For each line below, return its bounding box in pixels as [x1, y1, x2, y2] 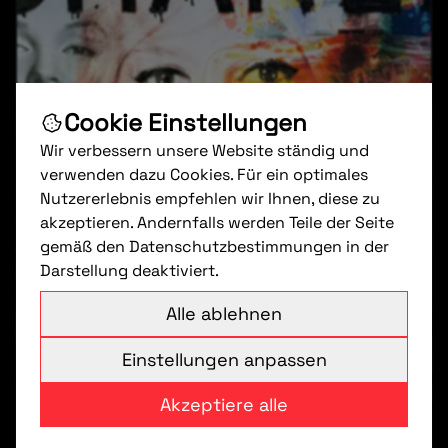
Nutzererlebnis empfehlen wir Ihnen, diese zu [40, 187, 380, 209]
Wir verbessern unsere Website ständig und [40, 139, 369, 161]
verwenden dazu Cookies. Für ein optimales [40, 163, 368, 185]
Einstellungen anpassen [121, 347, 327, 371]
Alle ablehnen [166, 301, 282, 325]
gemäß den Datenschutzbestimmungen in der [40, 235, 389, 257]
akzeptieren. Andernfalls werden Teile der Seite [40, 211, 394, 233]
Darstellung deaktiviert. [40, 259, 219, 281]
